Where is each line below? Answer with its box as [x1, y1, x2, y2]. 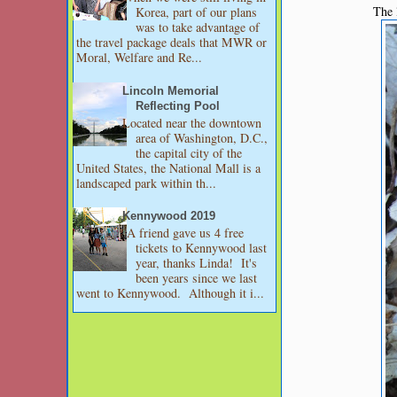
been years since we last [136, 269, 258, 287]
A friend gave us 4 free [122, 224, 245, 242]
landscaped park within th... [76, 174, 216, 191]
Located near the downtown [122, 113, 262, 131]
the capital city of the [136, 144, 243, 161]
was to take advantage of [136, 19, 261, 35]
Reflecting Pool [136, 99, 221, 113]
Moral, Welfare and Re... [76, 49, 202, 66]
